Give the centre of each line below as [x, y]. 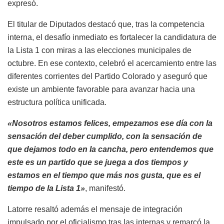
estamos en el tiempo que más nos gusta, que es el [104, 175]
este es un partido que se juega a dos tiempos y [98, 162]
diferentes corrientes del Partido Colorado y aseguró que [107, 76]
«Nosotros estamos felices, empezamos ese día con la [110, 123]
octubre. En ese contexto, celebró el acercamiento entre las [112, 63]
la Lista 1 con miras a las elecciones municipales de [99, 50]
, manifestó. [105, 188]
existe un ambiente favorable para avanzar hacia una [101, 89]
